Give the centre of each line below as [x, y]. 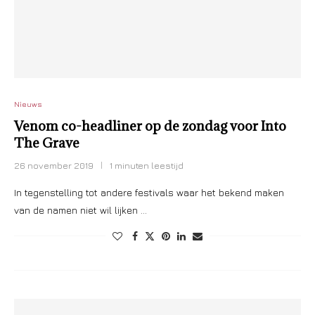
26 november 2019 [54, 165]
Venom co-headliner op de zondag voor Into [150, 126]
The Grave [47, 143]
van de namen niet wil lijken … [81, 210]
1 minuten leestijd [147, 165]
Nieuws [28, 104]
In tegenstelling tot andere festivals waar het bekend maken [149, 192]
